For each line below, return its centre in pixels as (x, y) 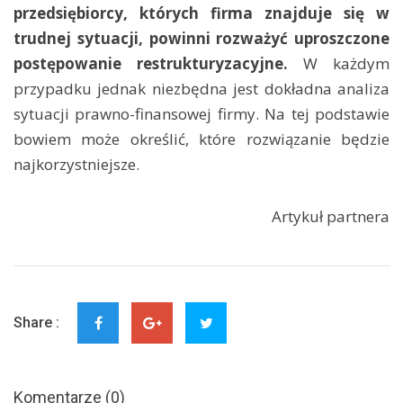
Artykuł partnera (331, 216)
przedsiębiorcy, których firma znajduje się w (201, 13)
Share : (36, 322)
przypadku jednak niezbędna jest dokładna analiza (201, 89)
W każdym (346, 63)
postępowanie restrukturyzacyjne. (158, 63)
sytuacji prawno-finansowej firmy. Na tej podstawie (201, 114)
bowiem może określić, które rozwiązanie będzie (201, 139)
